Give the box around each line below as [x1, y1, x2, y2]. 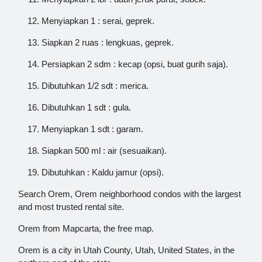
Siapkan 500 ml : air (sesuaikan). [42, 145, 167, 156]
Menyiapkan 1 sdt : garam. [42, 123, 143, 134]
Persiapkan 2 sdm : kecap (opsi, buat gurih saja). [42, 58, 228, 69]
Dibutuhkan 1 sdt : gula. [42, 102, 131, 112]
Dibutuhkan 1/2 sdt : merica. [42, 80, 149, 91]
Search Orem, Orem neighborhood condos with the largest [18, 188, 241, 199]
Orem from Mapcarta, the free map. [18, 223, 154, 233]
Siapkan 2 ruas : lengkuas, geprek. [42, 37, 174, 47]
